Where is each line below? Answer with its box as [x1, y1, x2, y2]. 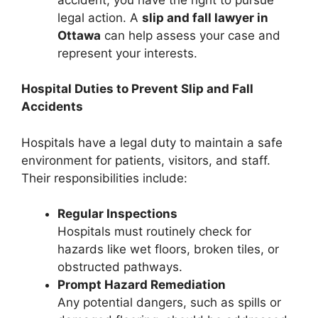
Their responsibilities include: [21, 170, 187, 185]
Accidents [21, 99, 83, 114]
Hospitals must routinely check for [57, 224, 251, 239]
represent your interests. [57, 45, 197, 60]
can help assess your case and [101, 28, 280, 43]
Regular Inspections [57, 207, 177, 221]
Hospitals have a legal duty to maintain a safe [21, 135, 283, 150]
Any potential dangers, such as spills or [57, 295, 281, 310]
